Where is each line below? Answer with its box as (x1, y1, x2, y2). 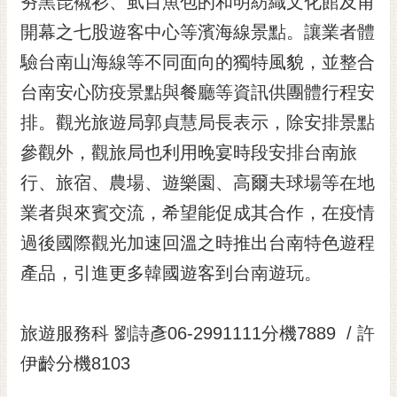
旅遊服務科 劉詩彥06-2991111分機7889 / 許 (20, 323, 375, 343)
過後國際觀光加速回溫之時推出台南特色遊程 (20, 232, 375, 253)
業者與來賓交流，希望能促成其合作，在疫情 (20, 202, 375, 222)
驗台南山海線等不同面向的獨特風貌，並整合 (20, 51, 375, 72)
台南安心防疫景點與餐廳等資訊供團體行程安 (20, 82, 375, 102)
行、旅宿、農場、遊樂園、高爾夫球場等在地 (20, 172, 375, 192)
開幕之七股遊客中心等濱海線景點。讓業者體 (20, 21, 375, 42)
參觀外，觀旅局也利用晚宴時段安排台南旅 (20, 142, 357, 162)
